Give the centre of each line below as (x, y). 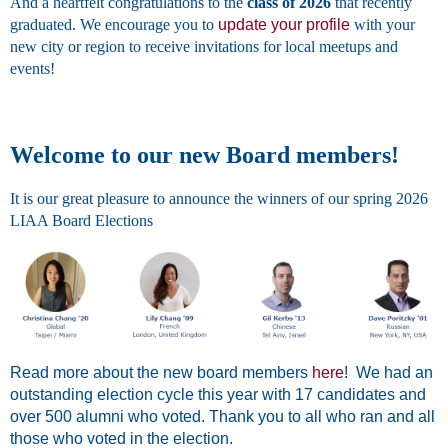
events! (32, 69)
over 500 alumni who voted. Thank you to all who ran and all (222, 416)
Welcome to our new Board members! (204, 155)
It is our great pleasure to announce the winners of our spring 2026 (219, 199)
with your (382, 25)
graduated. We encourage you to (114, 25)
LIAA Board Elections (81, 221)
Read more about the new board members (161, 372)
